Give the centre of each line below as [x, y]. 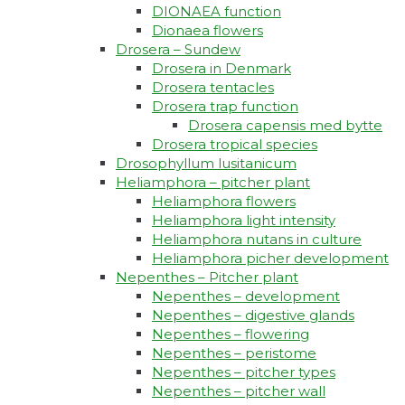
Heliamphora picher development [270, 259]
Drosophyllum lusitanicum [206, 164]
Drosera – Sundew [178, 50]
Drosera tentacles [213, 88]
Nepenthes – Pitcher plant [207, 278]
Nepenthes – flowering [231, 334]
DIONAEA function [217, 12]
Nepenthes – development [246, 297]
